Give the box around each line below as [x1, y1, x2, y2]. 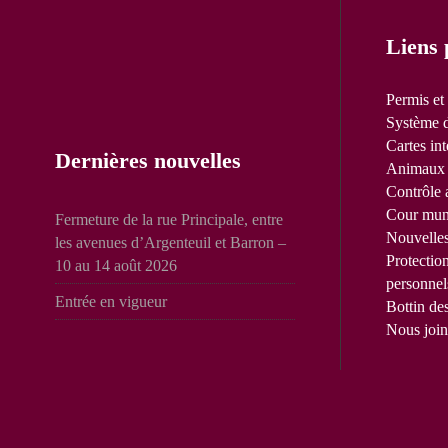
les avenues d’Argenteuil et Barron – [55, 234, 286, 252]
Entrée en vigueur [55, 293, 167, 311]
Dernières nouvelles [55, 148, 241, 174]
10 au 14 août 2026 [55, 257, 177, 275]
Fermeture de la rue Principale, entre [55, 211, 283, 229]
